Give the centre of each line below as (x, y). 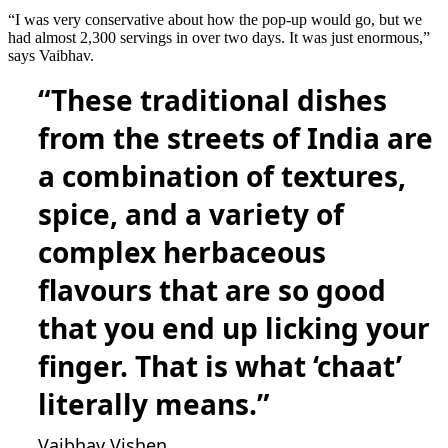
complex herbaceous (182, 252)
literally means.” (153, 404)
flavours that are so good (212, 290)
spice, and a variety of (191, 214)
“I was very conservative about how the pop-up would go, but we (215, 19)
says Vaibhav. (51, 55)
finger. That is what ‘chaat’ (220, 366)
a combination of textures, (222, 176)
